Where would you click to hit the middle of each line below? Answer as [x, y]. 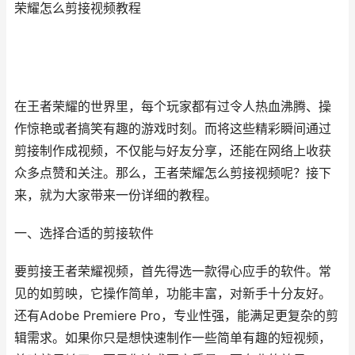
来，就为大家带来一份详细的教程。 [116, 195]
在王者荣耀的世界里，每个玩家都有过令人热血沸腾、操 [173, 107]
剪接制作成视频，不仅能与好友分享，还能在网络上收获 [173, 151]
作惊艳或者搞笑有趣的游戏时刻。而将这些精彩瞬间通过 [173, 129]
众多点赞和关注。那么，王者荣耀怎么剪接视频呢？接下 [173, 173]
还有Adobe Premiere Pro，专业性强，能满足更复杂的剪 [176, 316]
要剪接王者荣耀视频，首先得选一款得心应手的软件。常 [173, 271]
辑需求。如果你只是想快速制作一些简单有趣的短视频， [173, 338]
